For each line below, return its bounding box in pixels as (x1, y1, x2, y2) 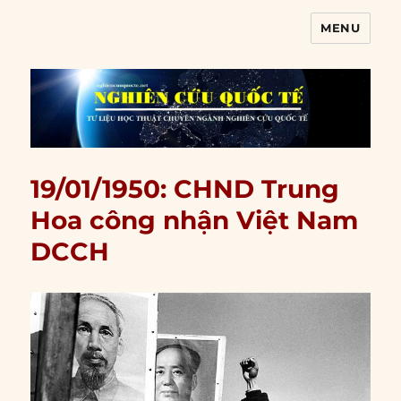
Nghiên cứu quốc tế (30, 28, 248, 54)
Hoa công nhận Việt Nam (30, 205, 359, 236)
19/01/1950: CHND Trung (30, 174, 340, 205)
